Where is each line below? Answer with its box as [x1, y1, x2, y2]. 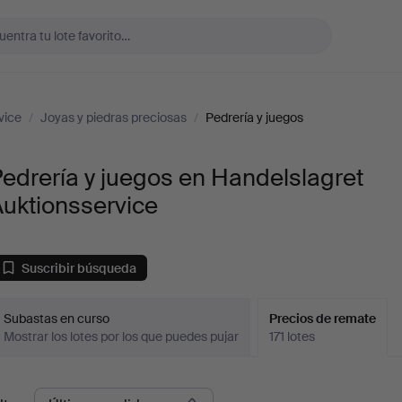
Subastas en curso [4, 310, 110, 327]
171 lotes [269, 328, 316, 345]
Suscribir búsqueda [22, 259, 137, 276]
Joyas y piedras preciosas [40, 109, 187, 126]
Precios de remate [269, 310, 377, 327]
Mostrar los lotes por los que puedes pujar [4, 328, 240, 345]
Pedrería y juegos [205, 109, 303, 126]
